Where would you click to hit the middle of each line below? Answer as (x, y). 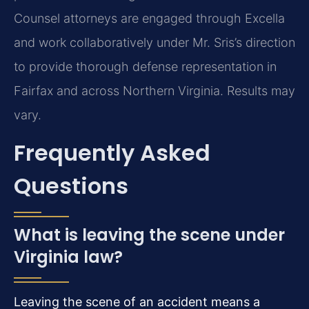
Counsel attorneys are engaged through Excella (149, 19)
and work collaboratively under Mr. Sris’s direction (154, 43)
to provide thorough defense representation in (145, 67)
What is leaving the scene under (149, 235)
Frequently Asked (112, 153)
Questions (71, 186)
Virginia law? (68, 257)
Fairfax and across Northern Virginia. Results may (154, 91)
